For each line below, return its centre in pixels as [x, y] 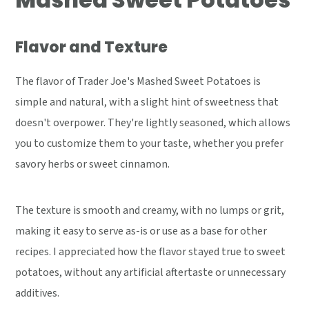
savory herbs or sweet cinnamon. [93, 165]
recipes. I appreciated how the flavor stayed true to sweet [151, 252]
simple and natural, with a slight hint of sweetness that [147, 102]
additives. [38, 293]
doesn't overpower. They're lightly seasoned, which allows [153, 123]
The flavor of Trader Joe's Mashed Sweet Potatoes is [138, 82]
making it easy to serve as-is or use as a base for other [141, 231]
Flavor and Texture [92, 48]
